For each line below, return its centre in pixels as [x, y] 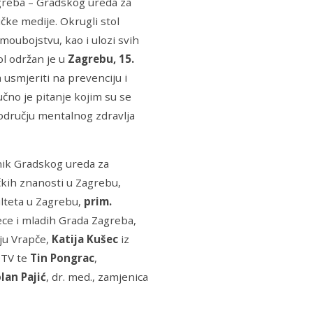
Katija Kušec [86, 239]
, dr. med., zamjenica [97, 276]
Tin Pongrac [62, 257]
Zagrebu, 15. [101, 58]
